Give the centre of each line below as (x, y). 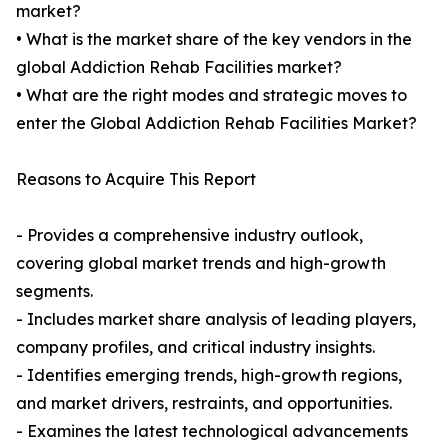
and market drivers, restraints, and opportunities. (204, 403)
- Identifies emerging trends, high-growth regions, (209, 375)
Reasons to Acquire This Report (136, 179)
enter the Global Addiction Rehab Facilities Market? (216, 123)
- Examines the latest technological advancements (212, 431)
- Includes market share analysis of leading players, (216, 319)
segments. (54, 291)
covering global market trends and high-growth (201, 263)
